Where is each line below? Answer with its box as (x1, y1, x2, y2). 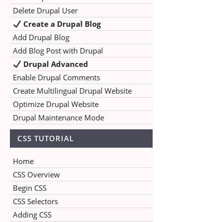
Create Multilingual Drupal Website (13, 86, 132, 96)
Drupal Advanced (21, 59, 89, 69)
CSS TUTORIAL (17, 133, 74, 143)
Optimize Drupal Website (13, 99, 99, 109)
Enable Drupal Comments (13, 72, 100, 82)
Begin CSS (13, 183, 47, 193)
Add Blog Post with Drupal (13, 46, 103, 55)
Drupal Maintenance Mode (13, 112, 104, 122)
